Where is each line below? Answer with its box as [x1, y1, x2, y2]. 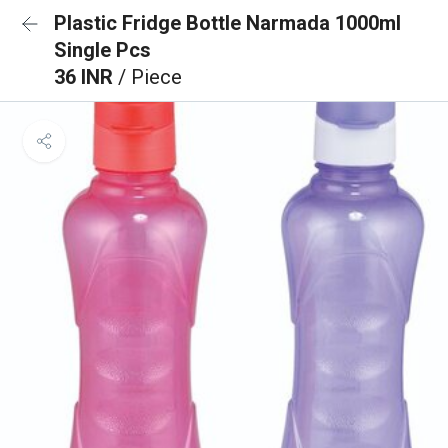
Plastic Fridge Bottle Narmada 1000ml [54, 11, 401, 35]
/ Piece [118, 65, 182, 89]
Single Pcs [54, 38, 151, 62]
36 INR [54, 65, 118, 89]
